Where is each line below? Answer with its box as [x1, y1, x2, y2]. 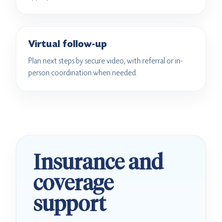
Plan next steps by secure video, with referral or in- [28, 56, 183, 66]
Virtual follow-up [28, 38, 107, 51]
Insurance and [33, 150, 163, 175]
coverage [33, 170, 113, 196]
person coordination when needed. [28, 68, 137, 78]
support [33, 191, 106, 217]
